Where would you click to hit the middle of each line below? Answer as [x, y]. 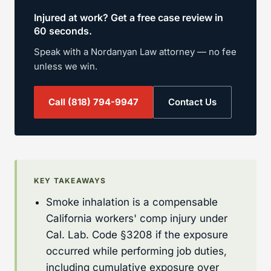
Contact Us [192, 102]
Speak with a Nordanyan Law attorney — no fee [135, 51]
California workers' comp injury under [137, 218]
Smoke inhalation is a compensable [132, 202]
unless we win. [66, 66]
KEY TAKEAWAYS [70, 180]
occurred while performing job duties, [136, 251]
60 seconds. [63, 31]
